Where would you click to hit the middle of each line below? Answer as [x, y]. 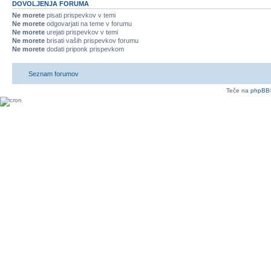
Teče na [238, 90]
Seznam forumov [54, 74]
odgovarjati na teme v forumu [88, 23]
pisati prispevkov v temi [80, 15]
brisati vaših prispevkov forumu [92, 40]
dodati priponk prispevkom [84, 49]
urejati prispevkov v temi [81, 32]
